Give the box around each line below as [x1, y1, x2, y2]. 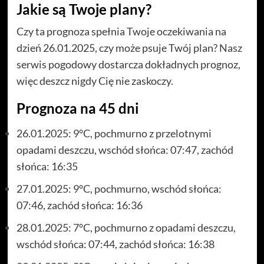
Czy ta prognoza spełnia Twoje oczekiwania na [16, 25, 226, 38]
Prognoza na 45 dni [16, 100, 139, 117]
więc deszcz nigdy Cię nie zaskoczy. [16, 74, 173, 88]
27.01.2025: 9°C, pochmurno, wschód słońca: [16, 182, 222, 196]
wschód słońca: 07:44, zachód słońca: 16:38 [16, 237, 214, 251]
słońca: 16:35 [16, 160, 78, 173]
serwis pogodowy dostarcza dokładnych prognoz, [16, 58, 240, 71]
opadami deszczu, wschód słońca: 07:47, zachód [16, 143, 233, 157]
